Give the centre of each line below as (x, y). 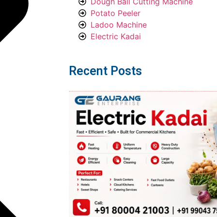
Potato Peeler (116, 13)
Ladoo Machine (119, 25)
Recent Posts (105, 71)
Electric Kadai (116, 37)
